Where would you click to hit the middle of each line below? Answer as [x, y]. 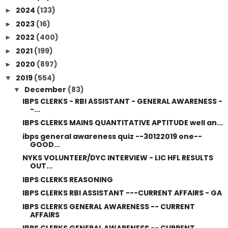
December [46, 89]
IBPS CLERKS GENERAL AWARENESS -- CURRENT [108, 206]
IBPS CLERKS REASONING [67, 179]
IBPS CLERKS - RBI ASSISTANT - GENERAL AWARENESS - [122, 101]
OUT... [41, 166]
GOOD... [45, 144]
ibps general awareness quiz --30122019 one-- [112, 136]
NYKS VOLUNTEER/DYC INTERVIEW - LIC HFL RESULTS [118, 158]
